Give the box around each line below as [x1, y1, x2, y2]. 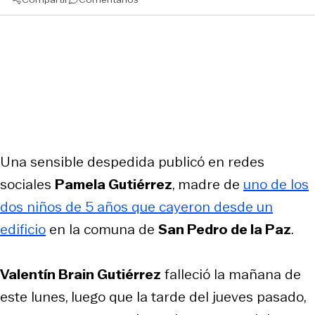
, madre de [172, 174, 243, 194]
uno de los [243, 174, 309, 194]
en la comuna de [46, 219, 158, 239]
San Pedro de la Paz [158, 219, 291, 239]
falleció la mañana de [161, 264, 301, 284]
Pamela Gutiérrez [55, 174, 172, 194]
